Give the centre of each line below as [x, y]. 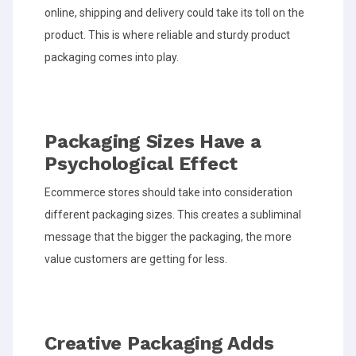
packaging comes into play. [112, 57]
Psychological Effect [141, 163]
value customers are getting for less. [137, 259]
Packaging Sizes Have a [153, 141]
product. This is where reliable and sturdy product [167, 35]
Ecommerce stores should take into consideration [168, 192]
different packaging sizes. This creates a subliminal [173, 214]
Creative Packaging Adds [159, 343]
